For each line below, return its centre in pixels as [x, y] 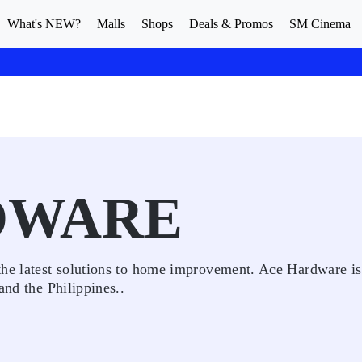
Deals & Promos [231, 24]
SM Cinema [320, 24]
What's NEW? [44, 24]
